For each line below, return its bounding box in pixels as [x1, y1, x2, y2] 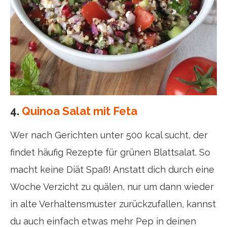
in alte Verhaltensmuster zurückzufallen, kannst [10, 199, 216, 209]
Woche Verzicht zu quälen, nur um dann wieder [10, 181, 214, 192]
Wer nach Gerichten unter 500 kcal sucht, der [10, 130, 208, 140]
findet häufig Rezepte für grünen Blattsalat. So [10, 147, 210, 158]
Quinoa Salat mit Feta [22, 104, 137, 118]
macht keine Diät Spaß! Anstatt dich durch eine [10, 164, 214, 175]
